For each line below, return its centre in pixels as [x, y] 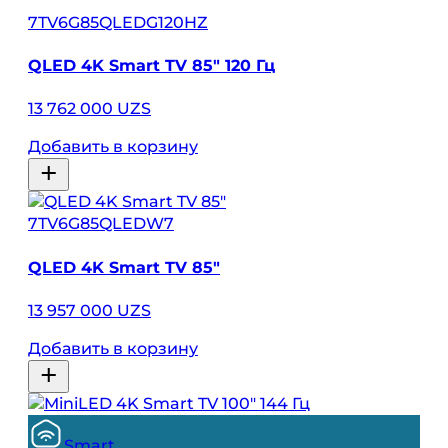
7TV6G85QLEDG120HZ [118, 22]
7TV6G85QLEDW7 [101, 224]
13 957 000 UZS [89, 310]
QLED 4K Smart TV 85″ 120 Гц [151, 66]
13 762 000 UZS [89, 109]
